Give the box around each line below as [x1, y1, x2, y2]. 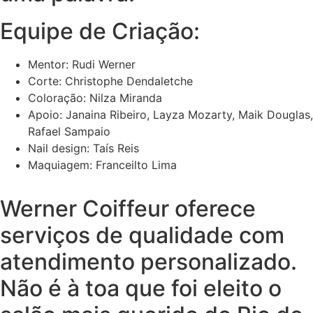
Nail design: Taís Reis [28, 141, 139, 155]
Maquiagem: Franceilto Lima [28, 158, 177, 172]
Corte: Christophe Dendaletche [28, 74, 193, 88]
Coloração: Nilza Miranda [28, 91, 162, 105]
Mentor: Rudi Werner [28, 57, 136, 71]
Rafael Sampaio [28, 124, 110, 138]
